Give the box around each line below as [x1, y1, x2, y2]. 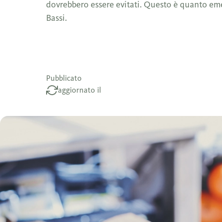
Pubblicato [46, 73, 82, 83]
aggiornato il [58, 85, 102, 95]
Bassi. [46, 12, 67, 23]
